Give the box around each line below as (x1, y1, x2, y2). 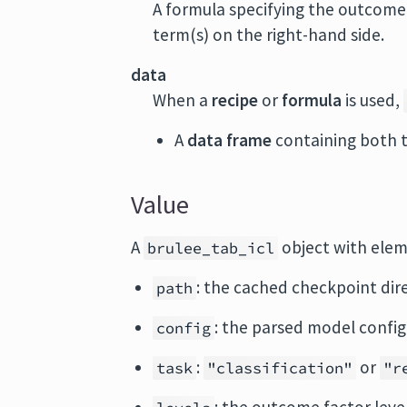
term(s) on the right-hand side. (153, 24, 385, 45)
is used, (342, 89, 404, 111)
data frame (187, 129, 273, 151)
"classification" (207, 358, 353, 378)
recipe (212, 89, 259, 111)
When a (153, 89, 213, 111)
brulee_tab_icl (147, 238, 275, 258)
